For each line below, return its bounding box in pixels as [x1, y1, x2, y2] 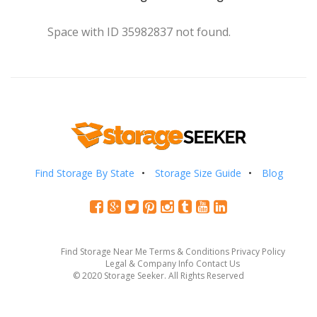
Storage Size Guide [154, 166, 241, 180]
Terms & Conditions [149, 245, 229, 258]
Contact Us [196, 257, 240, 270]
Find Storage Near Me [60, 245, 147, 258]
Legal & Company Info [105, 257, 194, 270]
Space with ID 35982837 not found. [47, 24, 231, 40]
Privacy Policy [231, 245, 285, 258]
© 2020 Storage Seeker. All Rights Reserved [73, 269, 244, 282]
